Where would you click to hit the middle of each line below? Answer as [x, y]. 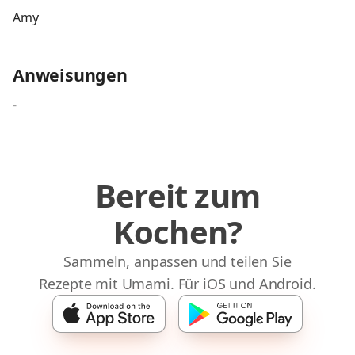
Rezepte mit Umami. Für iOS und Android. [177, 284]
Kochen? [177, 232]
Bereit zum [177, 195]
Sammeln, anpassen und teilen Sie [177, 261]
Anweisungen [70, 75]
